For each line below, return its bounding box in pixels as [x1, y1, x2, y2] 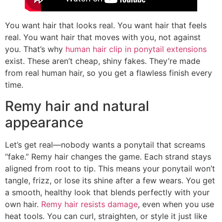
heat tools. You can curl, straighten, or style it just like [5, 211, 207, 221]
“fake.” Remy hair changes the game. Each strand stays [5, 151, 211, 162]
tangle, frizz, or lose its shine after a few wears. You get [5, 175, 215, 185]
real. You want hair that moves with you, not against [5, 32, 201, 43]
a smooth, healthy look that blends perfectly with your [5, 187, 210, 197]
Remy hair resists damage [41, 199, 138, 209]
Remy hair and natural [5, 97, 149, 114]
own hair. [5, 199, 41, 209]
